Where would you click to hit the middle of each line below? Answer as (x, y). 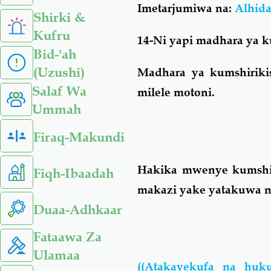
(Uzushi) (59, 72)
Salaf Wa (59, 91)
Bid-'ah (55, 54)
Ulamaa (57, 255)
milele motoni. (176, 92)
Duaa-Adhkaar (78, 209)
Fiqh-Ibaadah (73, 173)
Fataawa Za (67, 237)
